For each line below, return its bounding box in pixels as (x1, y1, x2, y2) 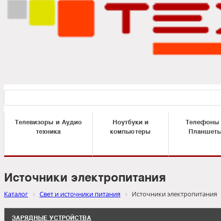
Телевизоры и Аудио (15, 117, 82, 127)
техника (36, 126, 61, 136)
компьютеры (110, 126, 151, 136)
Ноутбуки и (112, 117, 148, 127)
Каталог (4, 189, 28, 199)
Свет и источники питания (39, 189, 120, 199)
